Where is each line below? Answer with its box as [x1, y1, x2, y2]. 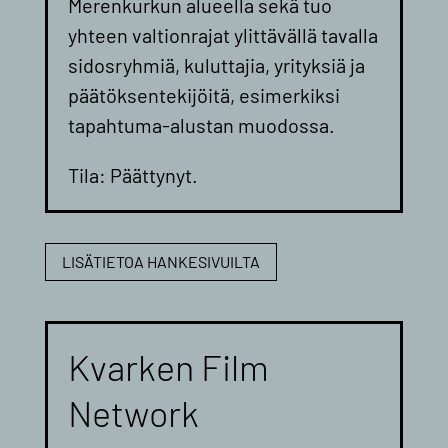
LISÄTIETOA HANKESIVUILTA [61, 252, 260, 272]
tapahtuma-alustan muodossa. [67, 112, 335, 137]
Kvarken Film [67, 345, 269, 389]
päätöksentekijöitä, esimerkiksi [67, 82, 340, 107]
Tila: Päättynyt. [67, 162, 198, 187]
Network [67, 391, 199, 435]
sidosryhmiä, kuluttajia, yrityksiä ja [67, 52, 365, 77]
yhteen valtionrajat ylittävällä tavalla [67, 22, 378, 47]
